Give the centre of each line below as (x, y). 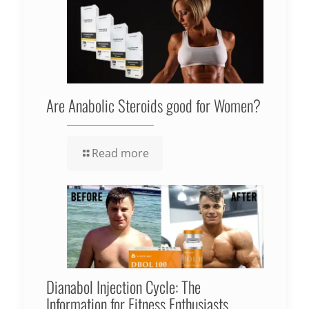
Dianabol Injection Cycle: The (123, 287)
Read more (120, 153)
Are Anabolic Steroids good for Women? (153, 106)
